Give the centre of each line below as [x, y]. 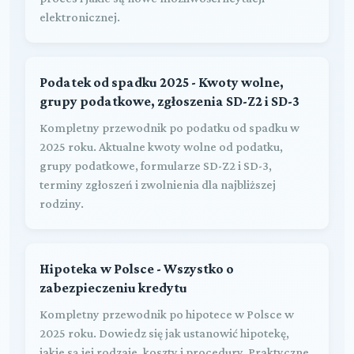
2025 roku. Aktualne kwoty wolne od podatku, [161, 146]
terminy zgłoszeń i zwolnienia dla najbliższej [158, 184]
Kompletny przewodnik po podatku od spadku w [169, 127]
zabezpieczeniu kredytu [113, 287]
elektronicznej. [80, 17]
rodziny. [62, 203]
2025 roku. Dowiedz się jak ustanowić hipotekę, [164, 333]
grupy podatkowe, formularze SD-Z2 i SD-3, [156, 165]
